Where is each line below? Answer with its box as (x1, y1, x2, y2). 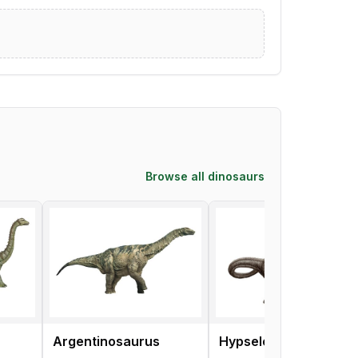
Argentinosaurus (53, 332, 160, 349)
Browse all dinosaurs (145, 169, 265, 184)
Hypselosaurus (219, 332, 314, 349)
